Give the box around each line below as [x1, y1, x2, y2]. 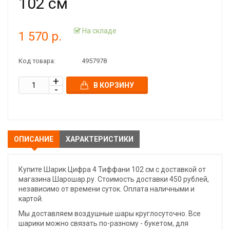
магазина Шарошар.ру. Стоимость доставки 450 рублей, [18, 175, 209, 183]
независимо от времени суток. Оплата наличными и [18, 185, 195, 193]
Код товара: [18, 57, 55, 65]
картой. [18, 195, 43, 203]
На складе [81, 26, 117, 35]
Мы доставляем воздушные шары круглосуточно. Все [18, 209, 201, 218]
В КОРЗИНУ [93, 81, 134, 89]
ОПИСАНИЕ [14, 135, 53, 143]
